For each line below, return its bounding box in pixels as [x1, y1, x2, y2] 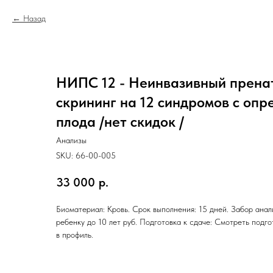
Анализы [56, 135, 87, 145]
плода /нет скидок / [56, 113, 184, 130]
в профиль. [56, 229, 93, 239]
